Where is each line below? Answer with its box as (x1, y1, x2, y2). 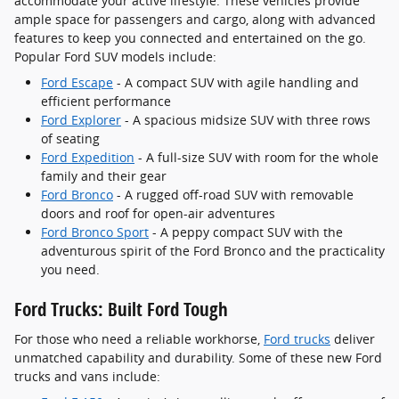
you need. (41, 260, 100, 278)
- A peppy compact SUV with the (149, 223, 343, 240)
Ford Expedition (41, 148, 134, 166)
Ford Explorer (41, 110, 121, 128)
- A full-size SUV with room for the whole (134, 148, 379, 166)
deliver (330, 330, 375, 348)
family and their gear (41, 167, 167, 184)
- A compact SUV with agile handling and (113, 73, 359, 91)
